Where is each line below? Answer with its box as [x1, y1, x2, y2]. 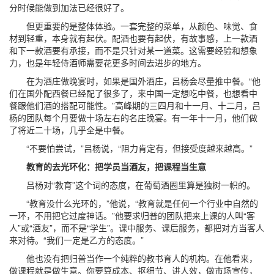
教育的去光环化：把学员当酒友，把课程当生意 [9, 160, 206, 172]
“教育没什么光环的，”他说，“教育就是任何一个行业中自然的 [9, 197, 258, 209]
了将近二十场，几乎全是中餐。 [9, 124, 129, 136]
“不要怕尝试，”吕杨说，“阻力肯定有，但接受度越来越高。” [9, 142, 253, 154]
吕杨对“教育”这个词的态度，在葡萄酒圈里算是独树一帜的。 [9, 179, 255, 191]
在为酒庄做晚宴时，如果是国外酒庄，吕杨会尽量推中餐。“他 [9, 75, 261, 87]
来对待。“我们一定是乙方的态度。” [9, 234, 144, 246]
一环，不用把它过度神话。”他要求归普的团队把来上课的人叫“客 [9, 209, 255, 221]
